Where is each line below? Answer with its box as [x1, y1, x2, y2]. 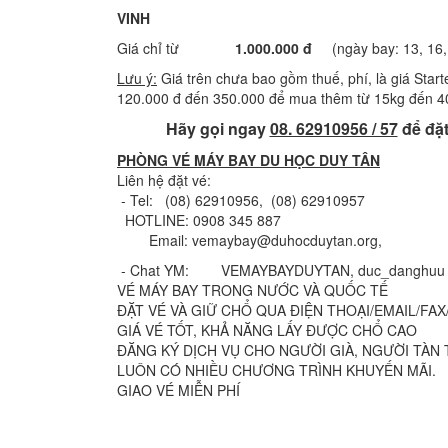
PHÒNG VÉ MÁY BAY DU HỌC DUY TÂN [117, 150, 380, 170]
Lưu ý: [117, 68, 157, 88]
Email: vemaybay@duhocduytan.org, [117, 230, 382, 250]
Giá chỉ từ [117, 38, 223, 58]
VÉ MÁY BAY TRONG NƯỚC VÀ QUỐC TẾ [117, 280, 388, 300]
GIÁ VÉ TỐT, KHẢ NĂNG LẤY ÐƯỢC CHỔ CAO [117, 320, 417, 340]
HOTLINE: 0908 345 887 [117, 210, 281, 230]
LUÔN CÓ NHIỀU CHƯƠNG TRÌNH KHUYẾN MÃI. [117, 360, 436, 380]
